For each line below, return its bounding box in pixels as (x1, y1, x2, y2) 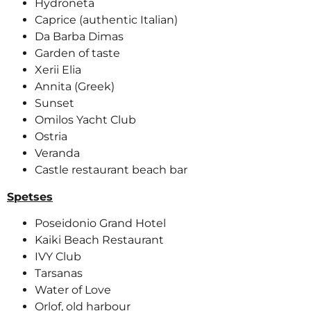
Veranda (35, 146, 80, 160)
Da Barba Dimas (35, 30, 124, 44)
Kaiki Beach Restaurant (35, 233, 164, 247)
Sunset (35, 96, 74, 110)
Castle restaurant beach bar (35, 163, 187, 177)
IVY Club (35, 250, 81, 264)
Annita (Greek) (35, 80, 115, 94)
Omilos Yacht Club (35, 113, 136, 127)
